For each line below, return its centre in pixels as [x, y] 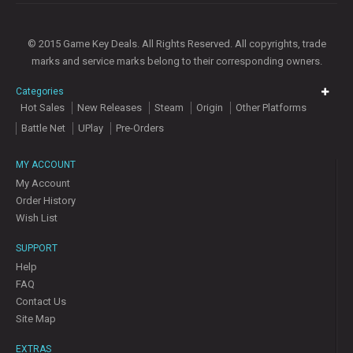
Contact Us [41, 302]
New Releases [110, 108]
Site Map [36, 319]
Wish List [37, 218]
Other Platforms [271, 108]
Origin [210, 108]
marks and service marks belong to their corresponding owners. [176, 61]
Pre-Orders [140, 128]
